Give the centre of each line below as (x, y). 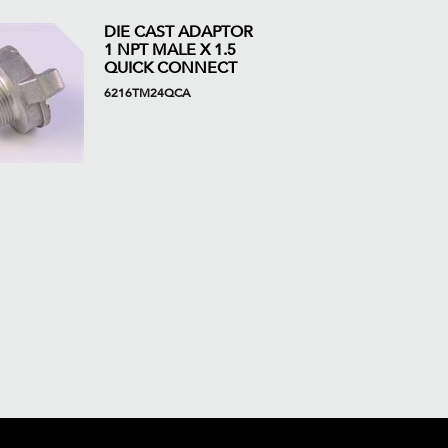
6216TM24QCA (146, 93)
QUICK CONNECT (170, 68)
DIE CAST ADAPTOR (178, 32)
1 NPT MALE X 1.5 (169, 50)
